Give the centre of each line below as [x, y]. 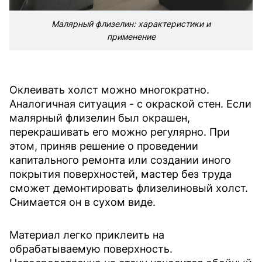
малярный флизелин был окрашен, [100, 118]
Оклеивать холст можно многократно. [109, 90]
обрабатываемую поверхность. [91, 249]
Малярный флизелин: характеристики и [131, 24]
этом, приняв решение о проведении [104, 146]
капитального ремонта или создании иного [120, 160]
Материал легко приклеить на [87, 235]
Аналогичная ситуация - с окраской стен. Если [130, 104]
